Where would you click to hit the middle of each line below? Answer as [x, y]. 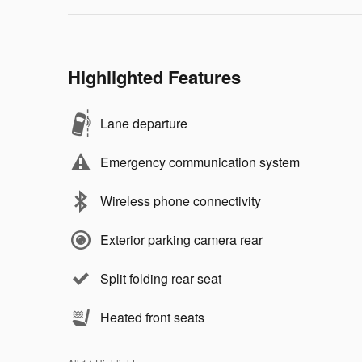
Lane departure [144, 123]
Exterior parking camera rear [181, 240]
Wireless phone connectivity [181, 201]
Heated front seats [152, 317]
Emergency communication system [200, 162]
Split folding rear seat [161, 278]
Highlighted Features [154, 77]
